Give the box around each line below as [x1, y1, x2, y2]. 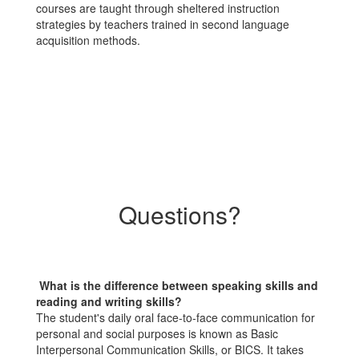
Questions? [118, 197, 241, 232]
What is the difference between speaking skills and [39, 277, 318, 293]
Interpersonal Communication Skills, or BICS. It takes [36, 341, 304, 357]
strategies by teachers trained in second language [36, 16, 289, 32]
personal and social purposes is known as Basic [36, 325, 278, 341]
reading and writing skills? [36, 293, 182, 309]
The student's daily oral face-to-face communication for [36, 309, 315, 325]
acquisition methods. [36, 32, 140, 48]
